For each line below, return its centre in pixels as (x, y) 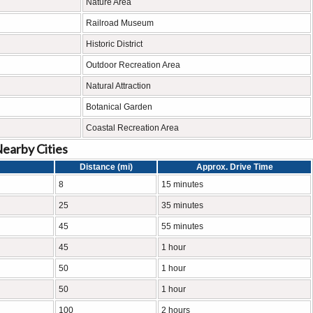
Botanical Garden (119, 107)
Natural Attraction (118, 86)
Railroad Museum (120, 23)
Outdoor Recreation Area (133, 65)
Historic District (114, 44)
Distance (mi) (106, 167)
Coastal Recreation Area (132, 128)
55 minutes (182, 226)
